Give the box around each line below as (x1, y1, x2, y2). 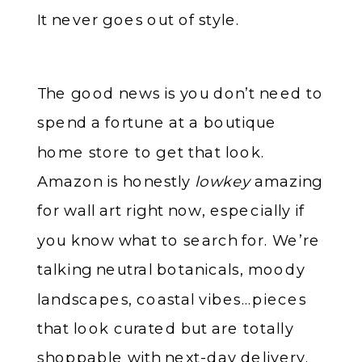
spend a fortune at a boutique (37, 113, 277, 132)
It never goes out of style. (37, 10, 241, 28)
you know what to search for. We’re (37, 230, 321, 249)
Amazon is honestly (37, 171, 196, 191)
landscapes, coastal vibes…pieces (37, 289, 307, 308)
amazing (250, 171, 323, 191)
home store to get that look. (37, 142, 265, 161)
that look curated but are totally (37, 318, 294, 338)
